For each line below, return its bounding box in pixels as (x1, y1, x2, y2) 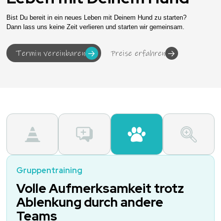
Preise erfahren (110, 48, 165, 58)
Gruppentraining (16, 165, 83, 176)
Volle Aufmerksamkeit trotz (16, 180, 184, 197)
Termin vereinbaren (16, 48, 85, 58)
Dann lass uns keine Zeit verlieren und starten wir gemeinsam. (6, 23, 184, 31)
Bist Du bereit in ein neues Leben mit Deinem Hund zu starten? (6, 13, 186, 21)
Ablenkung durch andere (16, 194, 164, 211)
